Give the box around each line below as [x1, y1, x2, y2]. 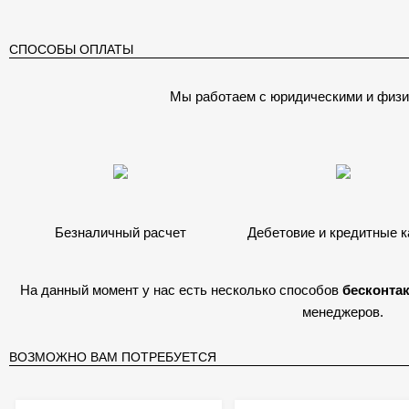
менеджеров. [302, 304, 383, 320]
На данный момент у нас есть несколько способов [20, 282, 342, 298]
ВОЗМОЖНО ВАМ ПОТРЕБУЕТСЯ [8, 350, 216, 364]
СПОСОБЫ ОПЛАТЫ [8, 42, 133, 57]
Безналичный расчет [54, 225, 186, 240]
